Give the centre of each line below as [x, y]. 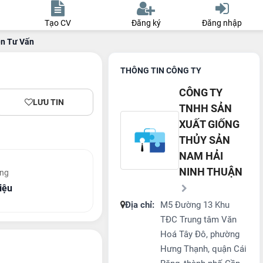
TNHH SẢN [206, 108]
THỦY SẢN [205, 140]
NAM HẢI [201, 156]
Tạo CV [58, 23]
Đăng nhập [222, 23]
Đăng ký [146, 23]
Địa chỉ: [140, 205]
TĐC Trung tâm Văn [199, 220]
